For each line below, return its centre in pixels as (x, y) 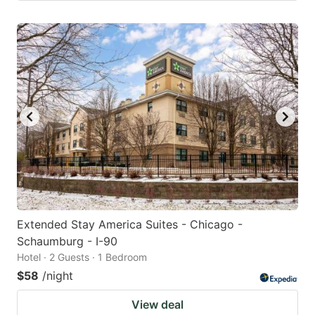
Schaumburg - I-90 (67, 242)
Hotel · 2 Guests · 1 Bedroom (82, 257)
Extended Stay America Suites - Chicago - (130, 225)
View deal (157, 305)
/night (58, 276)
